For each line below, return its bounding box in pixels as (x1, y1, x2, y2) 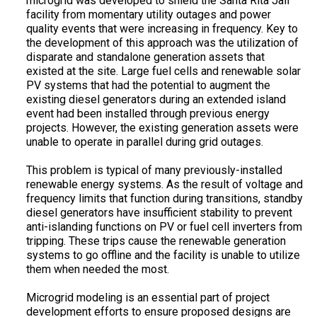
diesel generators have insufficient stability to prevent (25, 206, 292, 220)
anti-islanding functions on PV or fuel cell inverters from (25, 220, 302, 234)
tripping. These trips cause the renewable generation (25, 234, 286, 248)
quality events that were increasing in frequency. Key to (25, 22, 298, 36)
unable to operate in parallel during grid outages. (25, 135, 263, 149)
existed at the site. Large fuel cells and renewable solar (25, 64, 301, 79)
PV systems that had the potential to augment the (25, 79, 270, 93)
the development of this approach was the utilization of (25, 36, 299, 50)
